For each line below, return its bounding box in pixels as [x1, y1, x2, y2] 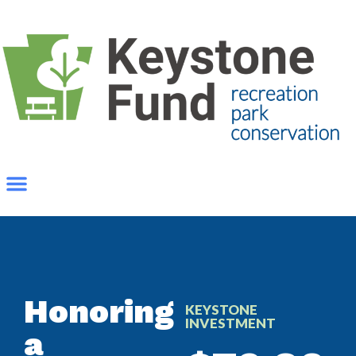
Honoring [24, 292, 174, 331]
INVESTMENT [185, 315, 276, 331]
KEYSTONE [185, 301, 257, 318]
